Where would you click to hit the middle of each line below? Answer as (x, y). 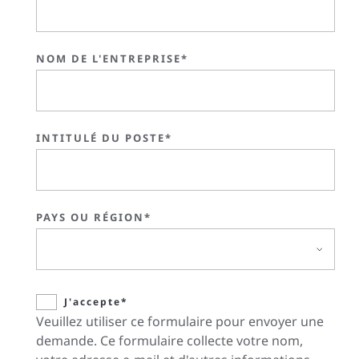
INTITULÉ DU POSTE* (104, 137)
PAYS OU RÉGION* (94, 217)
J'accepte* (96, 301)
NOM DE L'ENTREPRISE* (112, 58)
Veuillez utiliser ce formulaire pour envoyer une (180, 321)
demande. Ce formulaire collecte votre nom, (169, 340)
